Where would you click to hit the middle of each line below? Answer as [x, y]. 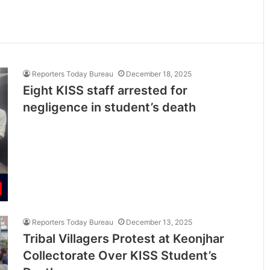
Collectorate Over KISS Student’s [120, 255]
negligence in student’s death [110, 107]
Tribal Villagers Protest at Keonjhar [124, 238]
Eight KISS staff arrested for [105, 90]
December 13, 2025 [159, 222]
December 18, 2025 [159, 74]
